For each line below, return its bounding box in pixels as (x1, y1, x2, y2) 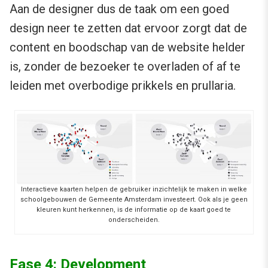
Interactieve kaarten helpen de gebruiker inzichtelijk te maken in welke (20, 185, 247, 193)
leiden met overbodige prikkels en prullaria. (10, 78, 236, 93)
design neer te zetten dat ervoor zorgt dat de (10, 20, 247, 35)
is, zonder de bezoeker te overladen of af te (10, 59, 240, 74)
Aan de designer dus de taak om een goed (10, 1, 229, 16)
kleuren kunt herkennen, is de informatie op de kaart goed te (36, 205, 232, 214)
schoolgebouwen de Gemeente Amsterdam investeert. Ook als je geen (20, 195, 248, 203)
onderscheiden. (108, 215, 160, 224)
